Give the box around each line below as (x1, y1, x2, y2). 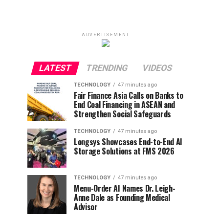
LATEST (38, 63, 73, 73)
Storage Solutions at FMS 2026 (74, 145, 175, 157)
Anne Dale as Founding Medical (74, 192, 170, 203)
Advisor (74, 201, 98, 213)
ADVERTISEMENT (81, 32, 130, 37)
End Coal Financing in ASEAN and (74, 99, 175, 110)
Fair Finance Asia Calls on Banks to (74, 89, 183, 101)
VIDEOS (141, 63, 174, 73)
